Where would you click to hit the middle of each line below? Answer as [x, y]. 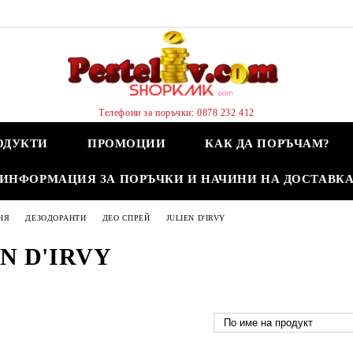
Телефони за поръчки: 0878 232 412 [176, 112]
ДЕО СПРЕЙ [126, 217]
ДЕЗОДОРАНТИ [56, 217]
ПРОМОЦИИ [127, 143]
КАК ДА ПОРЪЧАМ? [268, 143]
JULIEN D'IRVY [195, 217]
